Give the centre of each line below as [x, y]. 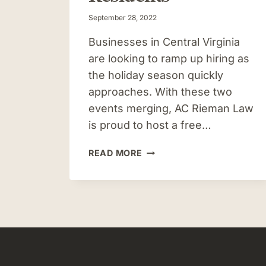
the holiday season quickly [156, 75]
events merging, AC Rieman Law [171, 109]
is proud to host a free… [150, 125]
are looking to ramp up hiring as [169, 59]
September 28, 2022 [123, 18]
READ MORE [115, 153]
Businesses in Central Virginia [164, 42]
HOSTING [163, 192]
